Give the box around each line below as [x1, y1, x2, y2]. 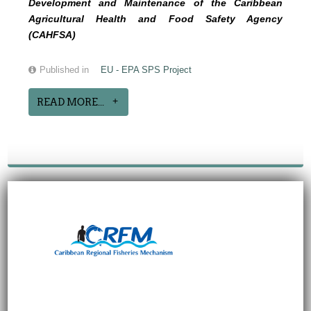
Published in [40, 65, 90, 75]
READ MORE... [37, 96, 105, 108]
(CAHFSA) [28, 29, 76, 40]
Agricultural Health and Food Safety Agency [28, 13, 283, 24]
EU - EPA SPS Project [101, 65, 192, 75]
